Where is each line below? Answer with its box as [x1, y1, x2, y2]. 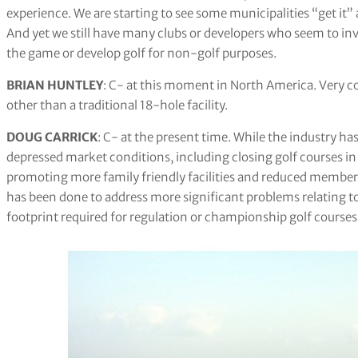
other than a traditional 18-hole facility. [6, 97, 228, 113]
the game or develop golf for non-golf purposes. [6, 45, 276, 61]
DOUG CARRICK [6, 129, 97, 145]
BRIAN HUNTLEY [6, 77, 103, 93]
